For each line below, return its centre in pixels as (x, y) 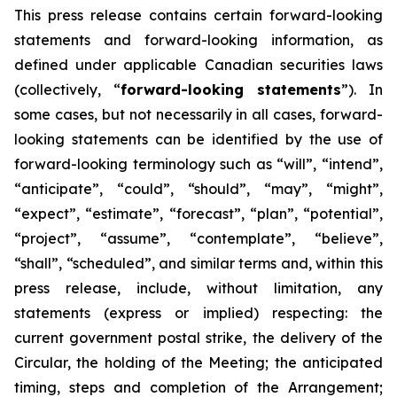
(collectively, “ (67, 90)
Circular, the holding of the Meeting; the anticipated (198, 362)
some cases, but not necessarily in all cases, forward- (198, 114)
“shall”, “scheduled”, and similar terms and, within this (198, 263)
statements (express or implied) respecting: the (198, 313)
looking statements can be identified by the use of (198, 139)
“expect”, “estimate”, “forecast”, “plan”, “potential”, (198, 214)
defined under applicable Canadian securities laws (198, 65)
